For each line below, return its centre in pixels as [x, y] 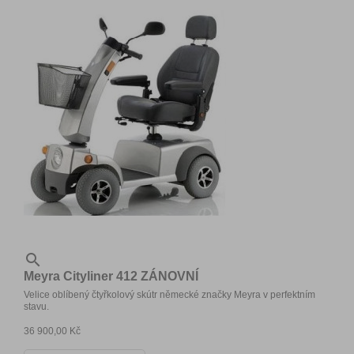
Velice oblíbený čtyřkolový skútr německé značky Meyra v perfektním [169, 294]
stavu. [36, 306]
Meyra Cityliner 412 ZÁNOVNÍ [111, 276]
